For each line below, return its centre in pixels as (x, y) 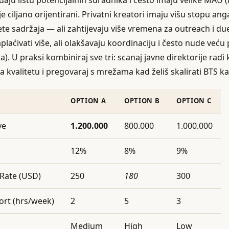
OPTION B (142, 101)
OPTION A (88, 101)
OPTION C (194, 101)
